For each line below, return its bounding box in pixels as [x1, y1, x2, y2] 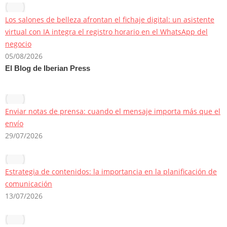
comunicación [5, 178, 52, 188]
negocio [5, 39, 31, 49]
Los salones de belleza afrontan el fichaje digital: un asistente [5, 14, 214, 24]
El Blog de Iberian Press [5, 63, 90, 72]
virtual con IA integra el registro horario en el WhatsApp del [5, 26, 208, 36]
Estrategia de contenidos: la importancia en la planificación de [5, 166, 217, 176]
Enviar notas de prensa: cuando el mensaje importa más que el [5, 106, 220, 116]
